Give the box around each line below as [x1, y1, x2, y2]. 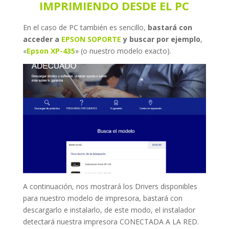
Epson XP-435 [26, 45, 75, 56]
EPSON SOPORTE [61, 34, 121, 44]
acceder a [22, 34, 61, 44]
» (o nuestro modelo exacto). [75, 45, 171, 56]
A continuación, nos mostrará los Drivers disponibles [22, 181, 197, 191]
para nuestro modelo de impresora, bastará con [22, 193, 182, 203]
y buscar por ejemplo [121, 34, 200, 44]
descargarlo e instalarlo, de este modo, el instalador [22, 204, 195, 215]
